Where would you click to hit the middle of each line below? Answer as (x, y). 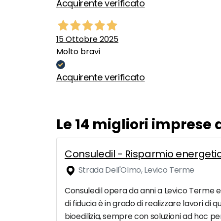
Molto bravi (78, 52)
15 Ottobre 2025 (87, 39)
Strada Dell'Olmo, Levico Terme (136, 170)
